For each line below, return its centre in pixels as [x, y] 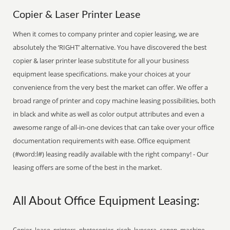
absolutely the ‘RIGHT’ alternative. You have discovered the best [110, 47]
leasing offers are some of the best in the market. [88, 167]
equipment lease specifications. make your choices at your [102, 74]
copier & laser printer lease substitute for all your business [101, 61]
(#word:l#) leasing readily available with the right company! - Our [111, 154]
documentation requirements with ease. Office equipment [102, 141]
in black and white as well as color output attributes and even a [109, 114]
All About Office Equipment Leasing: [107, 201]
